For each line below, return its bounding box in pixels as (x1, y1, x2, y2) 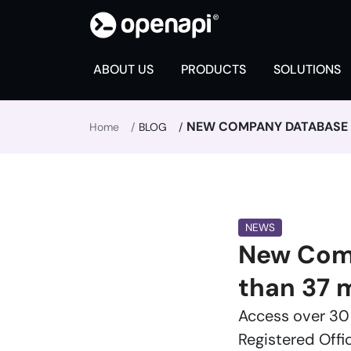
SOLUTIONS (273, 61, 341, 78)
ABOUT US (93, 61, 154, 78)
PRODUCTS (181, 61, 246, 78)
